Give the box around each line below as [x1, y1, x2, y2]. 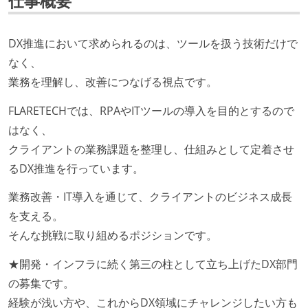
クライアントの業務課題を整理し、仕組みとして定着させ [8, 141, 294, 157]
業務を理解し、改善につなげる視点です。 [8, 74, 217, 89]
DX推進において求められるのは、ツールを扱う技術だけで [8, 35, 298, 51]
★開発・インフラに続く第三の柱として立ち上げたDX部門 [8, 256, 298, 272]
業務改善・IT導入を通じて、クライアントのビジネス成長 [8, 189, 292, 205]
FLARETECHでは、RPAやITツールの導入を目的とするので [8, 102, 294, 118]
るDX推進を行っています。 [8, 160, 144, 176]
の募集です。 [8, 276, 74, 291]
